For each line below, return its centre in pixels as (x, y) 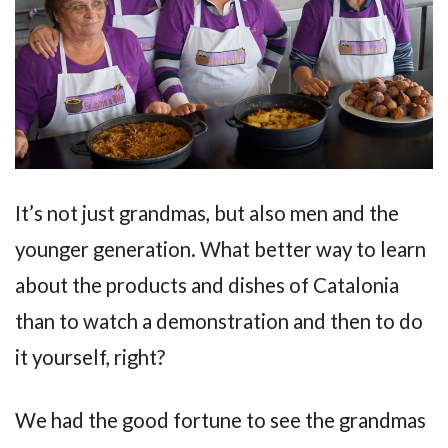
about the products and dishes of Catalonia (207, 285)
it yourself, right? (90, 357)
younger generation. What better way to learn (220, 249)
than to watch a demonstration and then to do (219, 321)
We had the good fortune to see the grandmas (220, 419)
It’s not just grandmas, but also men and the (207, 213)
